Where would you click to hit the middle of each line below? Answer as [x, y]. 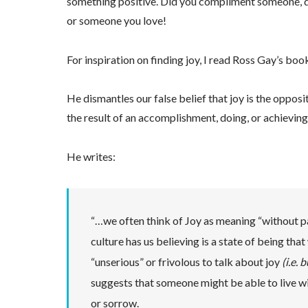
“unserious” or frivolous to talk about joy [187, 261]
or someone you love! [116, 20]
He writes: [91, 156]
